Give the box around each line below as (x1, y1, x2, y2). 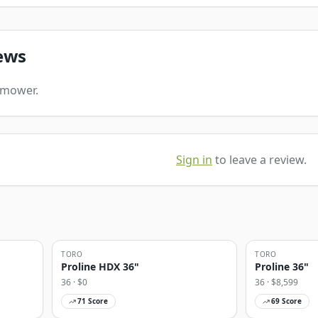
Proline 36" (255, 260, 309, 273)
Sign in (176, 152, 212, 168)
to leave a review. (215, 152, 307, 168)
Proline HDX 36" (61, 260, 139, 273)
